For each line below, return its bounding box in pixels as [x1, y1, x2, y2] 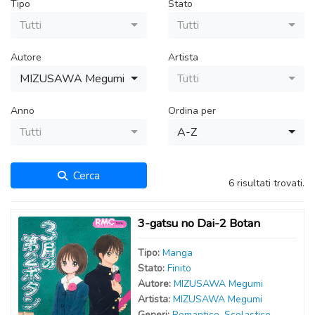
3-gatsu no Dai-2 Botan [138, 215, 260, 231]
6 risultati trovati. [229, 176, 304, 190]
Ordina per [168, 104, 216, 117]
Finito [167, 262, 191, 275]
